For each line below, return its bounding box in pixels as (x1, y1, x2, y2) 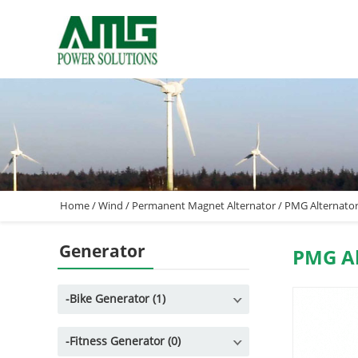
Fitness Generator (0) (70, 335, 181, 349)
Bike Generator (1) (70, 292, 165, 307)
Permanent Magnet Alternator (131, 200, 276, 213)
